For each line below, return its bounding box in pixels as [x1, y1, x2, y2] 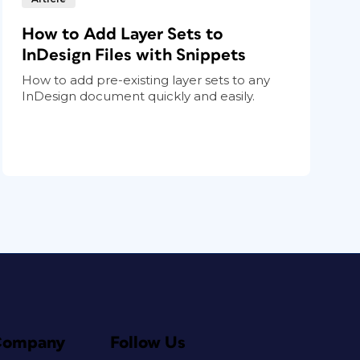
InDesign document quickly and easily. [22, 88, 256, 104]
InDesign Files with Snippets [22, 46, 247, 63]
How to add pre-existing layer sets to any [22, 72, 271, 88]
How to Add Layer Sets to [22, 25, 224, 43]
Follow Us [109, 333, 186, 351]
